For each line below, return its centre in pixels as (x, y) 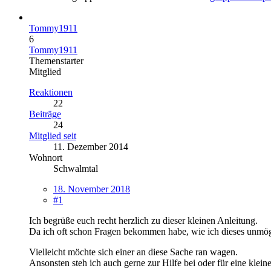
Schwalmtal (76, 168)
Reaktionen (51, 92)
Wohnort (46, 157)
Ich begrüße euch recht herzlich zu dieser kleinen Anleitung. (143, 220)
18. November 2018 (92, 189)
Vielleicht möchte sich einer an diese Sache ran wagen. (133, 252)
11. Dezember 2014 (91, 146)
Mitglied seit (53, 135)
